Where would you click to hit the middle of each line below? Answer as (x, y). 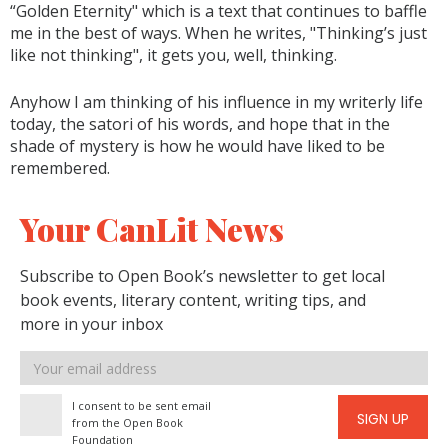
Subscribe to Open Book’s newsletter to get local (202, 276)
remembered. (60, 168)
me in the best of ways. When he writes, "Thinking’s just (218, 33)
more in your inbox (91, 324)
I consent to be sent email (141, 405)
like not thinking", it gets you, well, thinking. (173, 55)
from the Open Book (127, 422)
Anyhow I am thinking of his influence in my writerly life (216, 102)
